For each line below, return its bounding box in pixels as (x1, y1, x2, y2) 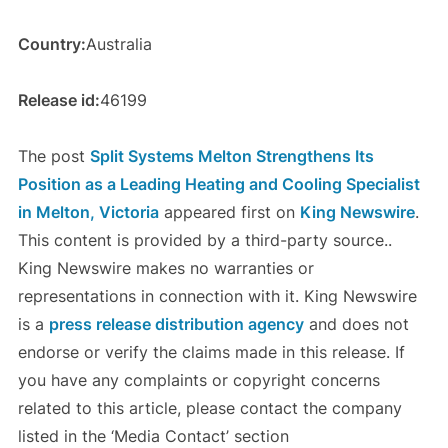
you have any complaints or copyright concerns (17, 370, 380, 391)
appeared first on (158, 202, 300, 223)
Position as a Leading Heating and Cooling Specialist (17, 174, 420, 195)
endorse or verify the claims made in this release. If (17, 342, 405, 363)
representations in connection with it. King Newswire (17, 286, 417, 307)
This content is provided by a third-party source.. (17, 230, 392, 251)
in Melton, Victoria (17, 202, 159, 223)
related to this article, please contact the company (17, 398, 402, 419)
